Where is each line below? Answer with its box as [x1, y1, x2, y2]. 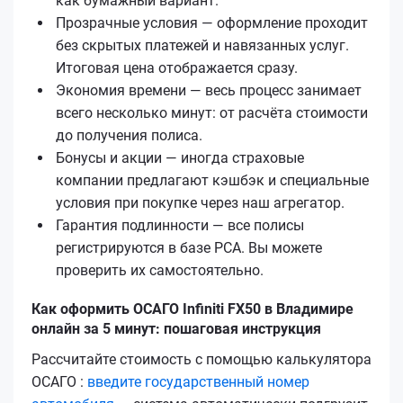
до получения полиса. [56, 126, 202, 144]
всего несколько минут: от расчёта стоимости [56, 103, 368, 121]
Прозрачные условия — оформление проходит [56, 13, 368, 31]
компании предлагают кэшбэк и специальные [56, 171, 369, 189]
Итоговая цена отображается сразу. [56, 58, 298, 76]
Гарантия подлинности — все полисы [56, 216, 304, 234]
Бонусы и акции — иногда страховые [56, 148, 304, 166]
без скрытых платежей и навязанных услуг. [56, 36, 349, 54]
